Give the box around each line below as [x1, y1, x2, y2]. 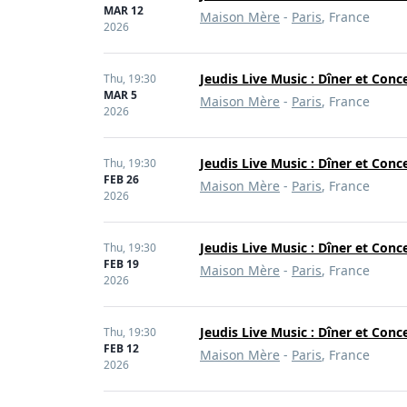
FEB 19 [104, 256, 139, 272]
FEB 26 [104, 172, 139, 187]
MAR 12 [104, 3, 144, 18]
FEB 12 [104, 341, 139, 356]
